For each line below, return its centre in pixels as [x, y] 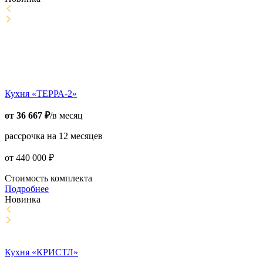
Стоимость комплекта [48, 178]
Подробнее [27, 189]
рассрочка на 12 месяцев [54, 136]
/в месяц [66, 116]
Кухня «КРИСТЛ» [41, 252]
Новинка [23, 200]
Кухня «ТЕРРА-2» [41, 94]
